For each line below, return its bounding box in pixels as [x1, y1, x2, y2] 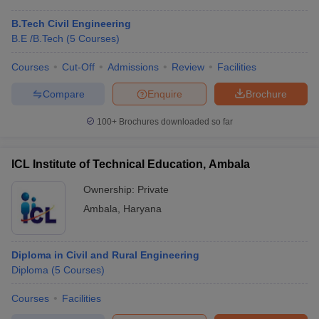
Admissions [108, 61, 159, 73]
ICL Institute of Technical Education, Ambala [11, 158, 250, 170]
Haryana [123, 203, 162, 214]
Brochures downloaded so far [117, 117, 233, 127]
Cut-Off [62, 61, 95, 73]
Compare [42, 88, 85, 100]
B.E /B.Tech [11, 33, 63, 44]
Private [137, 184, 169, 195]
